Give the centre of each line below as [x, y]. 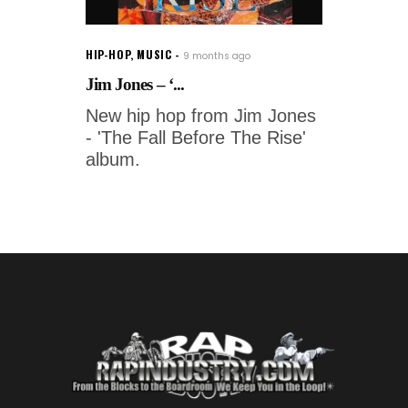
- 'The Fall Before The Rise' [196, 138]
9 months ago [217, 56]
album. [113, 160]
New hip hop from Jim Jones [201, 116]
